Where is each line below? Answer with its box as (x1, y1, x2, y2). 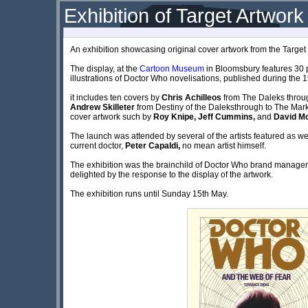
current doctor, (70, 140, 125, 151)
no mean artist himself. (182, 140, 266, 151)
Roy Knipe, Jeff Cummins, (153, 111, 255, 122)
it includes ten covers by (70, 92, 162, 102)
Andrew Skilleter (70, 102, 137, 112)
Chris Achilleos (162, 92, 223, 102)
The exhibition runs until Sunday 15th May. (70, 188, 228, 199)
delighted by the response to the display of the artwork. (70, 169, 273, 179)
